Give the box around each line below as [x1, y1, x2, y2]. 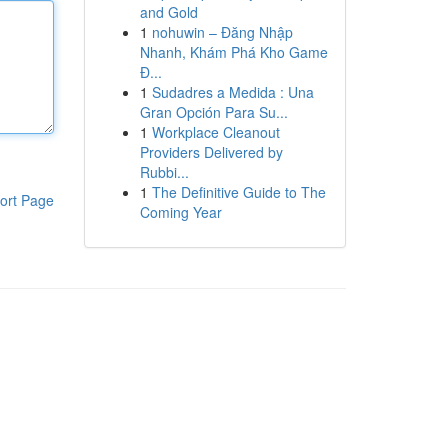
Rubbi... [139, 162, 189, 182]
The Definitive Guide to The [151, 182, 326, 202]
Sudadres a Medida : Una [151, 82, 314, 102]
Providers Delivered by [139, 142, 283, 162]
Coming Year [139, 202, 222, 222]
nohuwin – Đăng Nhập [151, 22, 293, 42]
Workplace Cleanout [151, 122, 280, 142]
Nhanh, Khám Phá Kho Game [139, 42, 328, 62]
